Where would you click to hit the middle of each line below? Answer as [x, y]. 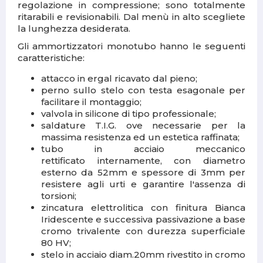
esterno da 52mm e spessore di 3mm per [143, 173]
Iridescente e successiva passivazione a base [143, 220]
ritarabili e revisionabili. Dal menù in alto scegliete [131, 17]
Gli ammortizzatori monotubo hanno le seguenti [131, 46]
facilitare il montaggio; [91, 102]
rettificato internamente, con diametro [143, 161]
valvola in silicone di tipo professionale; [129, 114]
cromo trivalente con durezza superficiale [143, 231]
